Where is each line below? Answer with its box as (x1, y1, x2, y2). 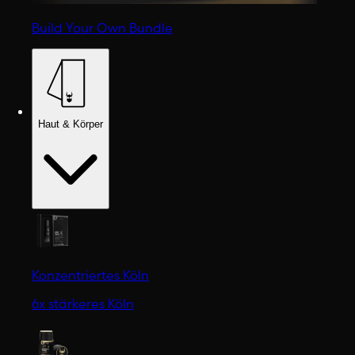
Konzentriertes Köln (32, 266, 149, 283)
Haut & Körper (38, 117, 103, 130)
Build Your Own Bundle (32, 19, 173, 36)
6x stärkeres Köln (32, 295, 134, 311)
